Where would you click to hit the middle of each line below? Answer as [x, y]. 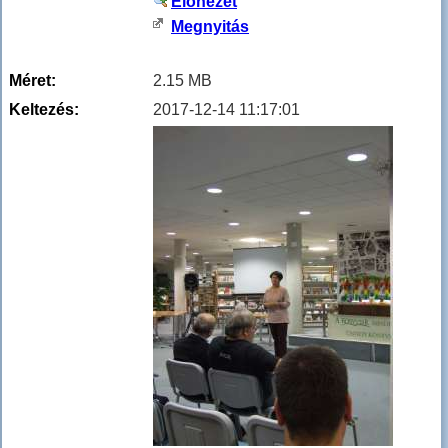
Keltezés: [44, 110]
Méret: [32, 81]
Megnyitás [210, 27]
